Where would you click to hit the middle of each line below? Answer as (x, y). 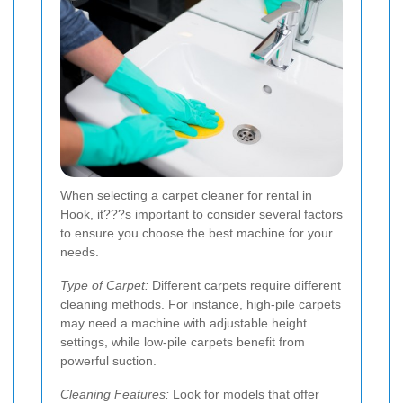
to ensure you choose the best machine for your (197, 233)
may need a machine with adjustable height (184, 322)
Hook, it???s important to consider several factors (201, 214)
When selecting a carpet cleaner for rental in (186, 195)
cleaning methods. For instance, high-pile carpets (201, 304)
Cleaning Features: (115, 394)
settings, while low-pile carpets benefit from (183, 341)
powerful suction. (108, 360)
